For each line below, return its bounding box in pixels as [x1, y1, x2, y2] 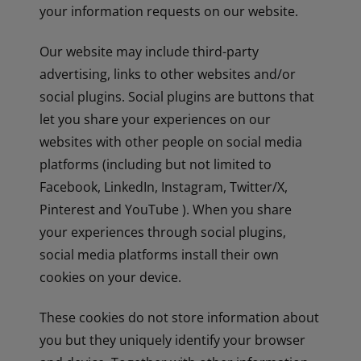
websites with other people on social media [39, 133, 303, 151]
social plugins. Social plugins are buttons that [39, 88, 315, 106]
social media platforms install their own [39, 246, 280, 264]
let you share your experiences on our [39, 110, 272, 129]
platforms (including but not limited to [39, 156, 272, 174]
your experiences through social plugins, [39, 223, 287, 242]
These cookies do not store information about [39, 309, 320, 327]
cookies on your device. [39, 268, 182, 287]
